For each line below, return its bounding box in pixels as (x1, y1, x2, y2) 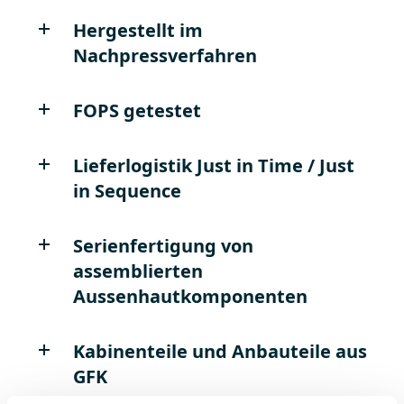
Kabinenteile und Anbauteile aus (72, 338, 367, 363)
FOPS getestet (72, 97, 201, 123)
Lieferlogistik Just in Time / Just (72, 152, 354, 178)
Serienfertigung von (72, 233, 253, 258)
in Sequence (72, 178, 181, 203)
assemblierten (72, 258, 203, 283)
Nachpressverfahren (72, 42, 257, 68)
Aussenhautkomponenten (72, 283, 308, 308)
